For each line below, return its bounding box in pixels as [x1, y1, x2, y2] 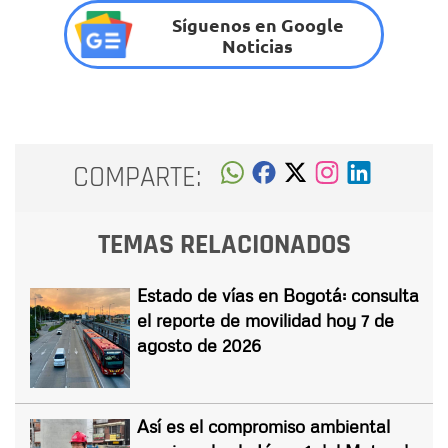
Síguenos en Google [171, 12, 344, 36]
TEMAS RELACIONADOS [97, 226, 351, 263]
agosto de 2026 [137, 333, 261, 356]
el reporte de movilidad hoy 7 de [137, 308, 394, 331]
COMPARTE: [73, 159, 202, 197]
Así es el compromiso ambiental [137, 414, 390, 437]
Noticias [222, 33, 294, 57]
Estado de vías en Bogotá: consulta [137, 283, 419, 306]
